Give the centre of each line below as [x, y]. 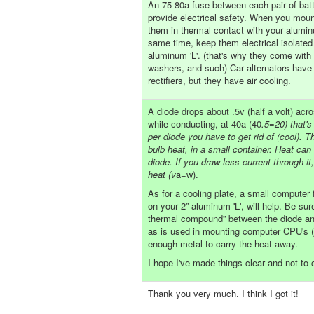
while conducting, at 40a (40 [205, 124]
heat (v [162, 174]
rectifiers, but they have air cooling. [219, 80]
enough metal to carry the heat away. [223, 244]
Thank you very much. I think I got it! [223, 293]
